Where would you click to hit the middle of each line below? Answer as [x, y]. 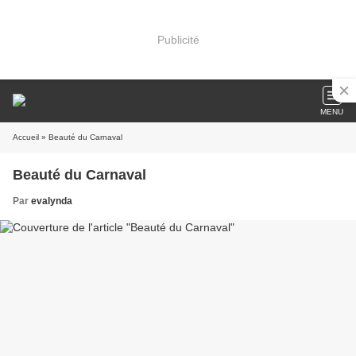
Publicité [178, 39]
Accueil [26, 137]
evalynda [52, 201]
